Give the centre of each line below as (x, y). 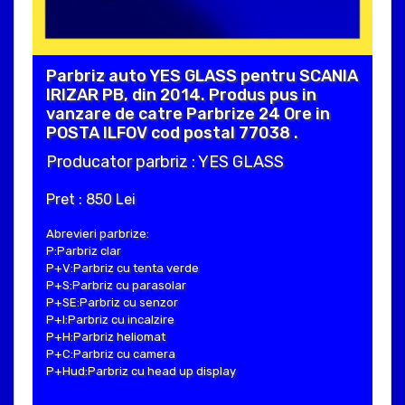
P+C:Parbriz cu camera (111, 354)
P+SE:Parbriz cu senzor (112, 303)
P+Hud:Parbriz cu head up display (141, 372)
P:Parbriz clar (84, 251)
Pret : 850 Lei (91, 200)
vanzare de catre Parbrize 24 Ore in (188, 114)
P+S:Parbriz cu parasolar (116, 286)
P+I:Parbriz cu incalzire (110, 320)
